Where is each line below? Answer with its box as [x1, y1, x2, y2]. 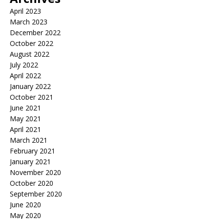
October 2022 [10, 39, 53, 48]
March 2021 [10, 135, 47, 145]
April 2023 [10, 6, 41, 16]
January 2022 [10, 82, 51, 91]
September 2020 [10, 189, 62, 198]
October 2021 [10, 92, 53, 102]
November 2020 [10, 168, 61, 177]
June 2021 [10, 103, 41, 112]
